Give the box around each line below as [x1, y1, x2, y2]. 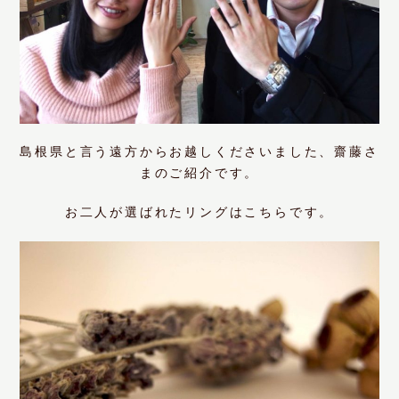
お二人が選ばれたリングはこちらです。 [64, 205, 335, 219]
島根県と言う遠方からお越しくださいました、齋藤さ [20, 144, 379, 159]
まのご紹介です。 [139, 166, 260, 180]
